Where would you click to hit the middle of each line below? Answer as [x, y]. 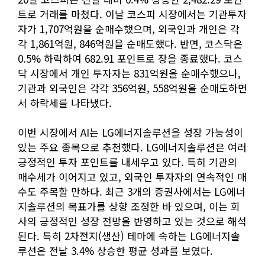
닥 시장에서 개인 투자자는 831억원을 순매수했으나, [129, 73]
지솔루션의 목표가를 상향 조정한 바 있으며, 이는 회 [129, 206]
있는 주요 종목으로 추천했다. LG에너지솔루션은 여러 [132, 147]
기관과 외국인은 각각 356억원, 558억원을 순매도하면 [132, 88]
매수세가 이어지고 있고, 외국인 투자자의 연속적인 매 [132, 177]
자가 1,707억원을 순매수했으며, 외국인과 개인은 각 [129, 29]
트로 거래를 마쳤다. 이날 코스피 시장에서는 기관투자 [132, 14]
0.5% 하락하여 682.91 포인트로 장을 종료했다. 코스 [130, 59]
